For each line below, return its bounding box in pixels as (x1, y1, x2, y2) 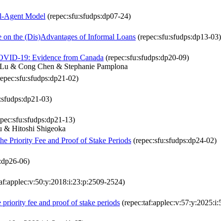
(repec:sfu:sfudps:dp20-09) (104, 53, 189, 62)
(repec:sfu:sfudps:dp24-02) (131, 136, 217, 145)
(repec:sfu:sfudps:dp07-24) (45, 12, 131, 21)
